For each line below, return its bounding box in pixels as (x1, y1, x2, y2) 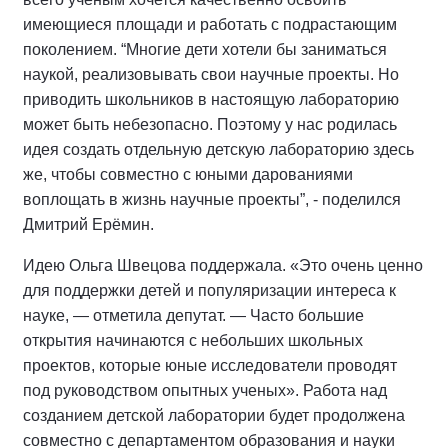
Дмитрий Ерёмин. (23, 216, 162, 233)
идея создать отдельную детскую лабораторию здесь (23, 141, 414, 158)
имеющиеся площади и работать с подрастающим (23, 16, 397, 33)
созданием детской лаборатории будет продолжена (23, 407, 405, 424)
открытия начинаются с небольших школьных (23, 332, 363, 349)
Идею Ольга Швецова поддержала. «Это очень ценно (23, 257, 423, 274)
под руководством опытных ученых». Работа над (23, 382, 387, 399)
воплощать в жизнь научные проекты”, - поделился (23, 191, 401, 208)
